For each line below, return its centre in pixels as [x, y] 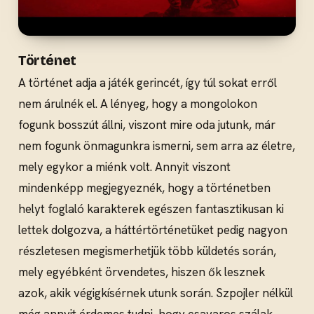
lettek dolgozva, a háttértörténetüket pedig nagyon [153, 230]
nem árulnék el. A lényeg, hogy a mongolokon [138, 104]
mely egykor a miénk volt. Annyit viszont [124, 167]
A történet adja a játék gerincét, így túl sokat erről [148, 83]
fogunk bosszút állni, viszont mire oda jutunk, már [147, 125]
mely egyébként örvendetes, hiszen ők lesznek [142, 272]
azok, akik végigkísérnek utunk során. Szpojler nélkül [156, 293]
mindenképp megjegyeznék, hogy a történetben [144, 188]
